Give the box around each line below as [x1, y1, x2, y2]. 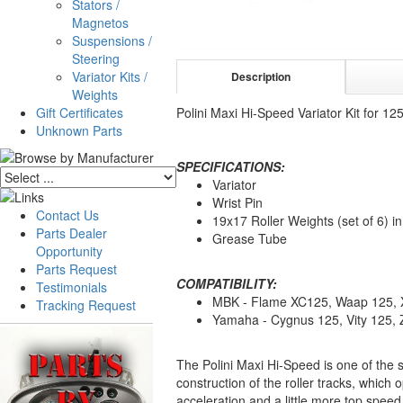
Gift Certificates [36, 103, 123, 121]
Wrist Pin [212, 193, 263, 211]
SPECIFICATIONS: [176, 157, 285, 175]
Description [231, 68, 291, 85]
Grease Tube [212, 229, 287, 247]
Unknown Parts [36, 121, 122, 139]
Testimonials [36, 278, 107, 296]
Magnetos [72, 13, 129, 31]
